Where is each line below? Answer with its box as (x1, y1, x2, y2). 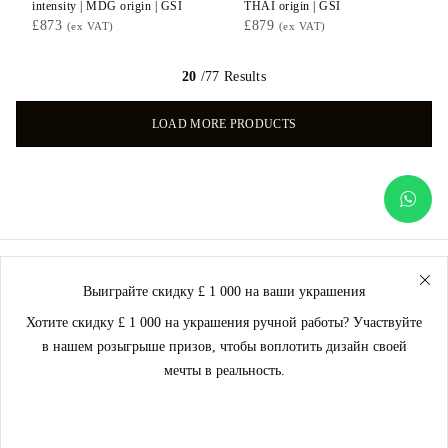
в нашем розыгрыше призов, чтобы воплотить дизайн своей (41, 339, 407, 354)
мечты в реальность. (163, 363, 285, 378)
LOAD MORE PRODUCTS (151, 117, 297, 131)
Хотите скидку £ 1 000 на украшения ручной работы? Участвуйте (26, 315, 422, 330)
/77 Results (196, 69, 267, 84)
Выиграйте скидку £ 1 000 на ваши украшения (83, 284, 365, 299)
